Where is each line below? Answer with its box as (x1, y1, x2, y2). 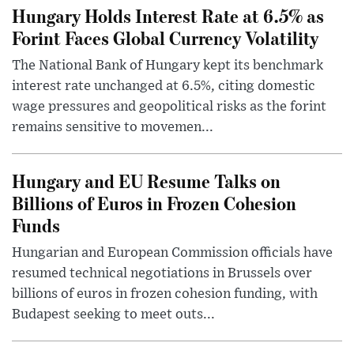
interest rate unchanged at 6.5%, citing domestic (12, 78, 315, 93)
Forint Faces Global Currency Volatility (12, 24, 318, 50)
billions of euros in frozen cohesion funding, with (12, 286, 318, 301)
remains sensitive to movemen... (12, 119, 213, 134)
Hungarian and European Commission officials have (12, 245, 333, 260)
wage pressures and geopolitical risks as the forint (12, 99, 326, 114)
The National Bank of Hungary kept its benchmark (12, 58, 323, 73)
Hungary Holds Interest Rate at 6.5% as (12, 2, 324, 28)
